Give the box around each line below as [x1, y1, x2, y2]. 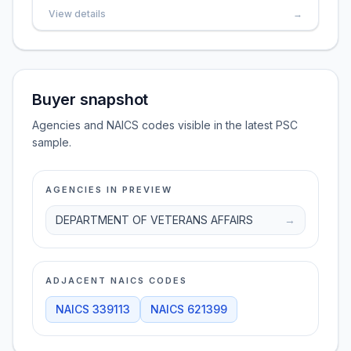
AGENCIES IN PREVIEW [45, 184, 172, 195]
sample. [32, 136, 71, 149]
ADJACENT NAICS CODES [45, 275, 187, 286]
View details [49, 8, 106, 20]
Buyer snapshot [32, 90, 149, 109]
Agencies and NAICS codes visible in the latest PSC [32, 118, 298, 132]
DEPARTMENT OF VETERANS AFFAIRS [56, 213, 253, 226]
